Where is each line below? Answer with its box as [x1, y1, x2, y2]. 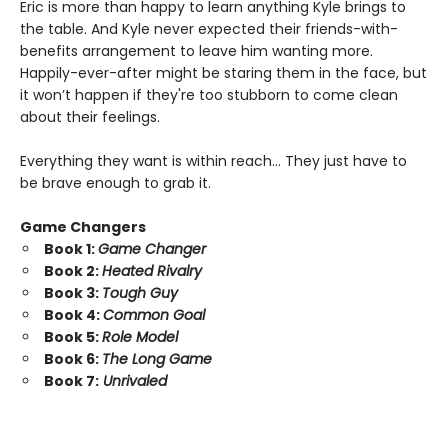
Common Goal [103, 305, 205, 326]
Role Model [102, 327, 178, 348]
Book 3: [44, 283, 102, 304]
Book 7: [44, 371, 99, 392]
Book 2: [44, 261, 102, 282]
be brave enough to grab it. [20, 173, 211, 194]
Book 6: [44, 349, 102, 370]
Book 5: [44, 327, 102, 348]
